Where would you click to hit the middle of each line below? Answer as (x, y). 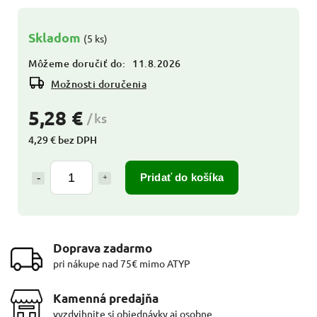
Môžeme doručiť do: (77, 63)
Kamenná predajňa (106, 298)
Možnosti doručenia (99, 83)
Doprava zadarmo (103, 248)
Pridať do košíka (182, 177)
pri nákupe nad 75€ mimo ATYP (122, 263)
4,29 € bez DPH (63, 139)
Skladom (56, 37)
